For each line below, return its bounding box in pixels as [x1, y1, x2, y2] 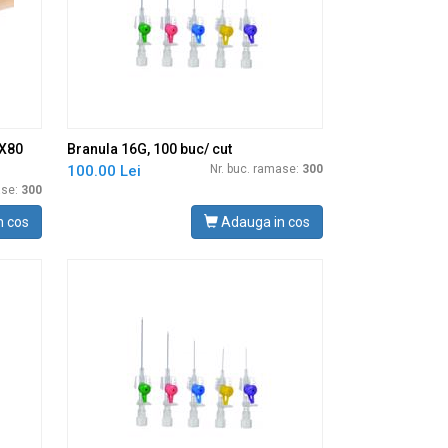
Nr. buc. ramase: [209, 162, 302, 176]
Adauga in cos [217, 214, 310, 230]
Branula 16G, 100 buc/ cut [67, 141, 232, 157]
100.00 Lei [67, 162, 141, 180]
